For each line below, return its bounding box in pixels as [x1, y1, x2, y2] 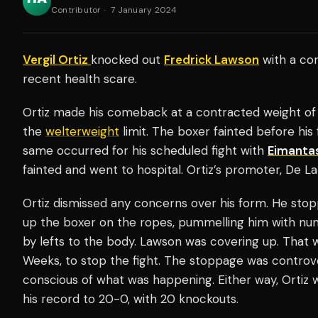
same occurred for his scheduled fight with [23, 142, 268, 158]
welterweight [45, 123, 119, 139]
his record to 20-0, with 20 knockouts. [23, 290, 242, 307]
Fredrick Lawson [164, 51, 259, 67]
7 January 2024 [111, 4, 177, 16]
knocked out [91, 51, 164, 67]
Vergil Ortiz [23, 51, 91, 67]
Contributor [51, 4, 102, 16]
